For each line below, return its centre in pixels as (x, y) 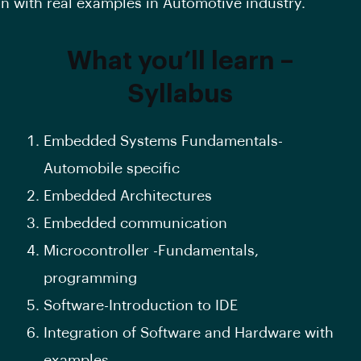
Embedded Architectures (127, 196)
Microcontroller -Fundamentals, (151, 251)
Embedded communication (135, 224)
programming (90, 278)
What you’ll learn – (180, 62)
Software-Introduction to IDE (140, 306)
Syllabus (180, 95)
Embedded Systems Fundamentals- (163, 141)
